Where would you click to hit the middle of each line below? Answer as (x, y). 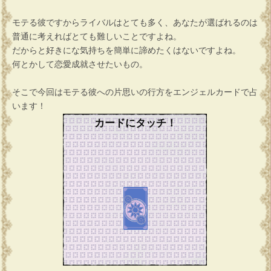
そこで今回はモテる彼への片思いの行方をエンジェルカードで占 (135, 92)
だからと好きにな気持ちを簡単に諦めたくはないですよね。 (126, 51)
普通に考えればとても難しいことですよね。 (97, 37)
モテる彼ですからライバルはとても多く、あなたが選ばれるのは (135, 23)
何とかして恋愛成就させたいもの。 (80, 64)
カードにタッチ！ (135, 123)
